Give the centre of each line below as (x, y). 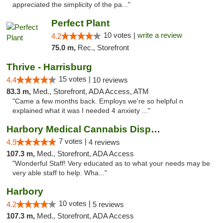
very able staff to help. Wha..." (60, 173)
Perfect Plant (80, 23)
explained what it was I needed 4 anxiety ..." (81, 111)
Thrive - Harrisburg (49, 67)
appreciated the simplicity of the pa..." (71, 5)
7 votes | (74, 141)
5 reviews (108, 204)
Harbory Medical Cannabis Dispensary (156, 129)
